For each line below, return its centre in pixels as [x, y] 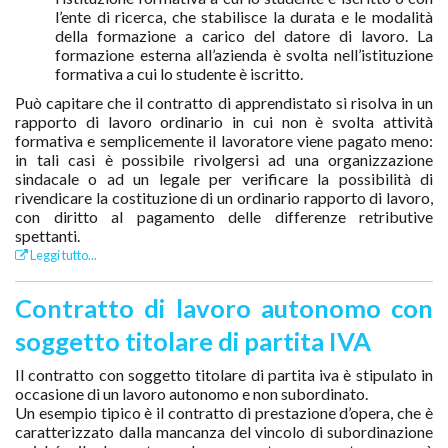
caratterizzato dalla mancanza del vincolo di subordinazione [224, 431]
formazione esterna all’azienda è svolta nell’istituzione [244, 54]
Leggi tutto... [62, 254]
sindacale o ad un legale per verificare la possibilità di [224, 178]
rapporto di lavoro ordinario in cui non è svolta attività [224, 121]
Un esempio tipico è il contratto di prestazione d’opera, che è [224, 412]
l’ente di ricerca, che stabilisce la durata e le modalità [244, 16]
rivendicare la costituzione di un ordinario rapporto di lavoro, [224, 197]
